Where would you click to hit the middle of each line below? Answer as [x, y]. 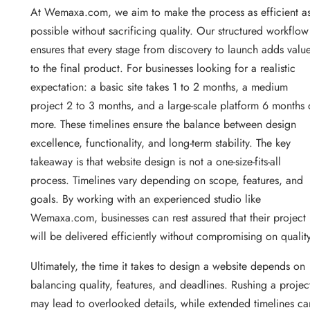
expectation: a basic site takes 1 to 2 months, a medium [159, 87]
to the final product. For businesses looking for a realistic [163, 69]
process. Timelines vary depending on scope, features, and [167, 181]
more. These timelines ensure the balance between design [163, 125]
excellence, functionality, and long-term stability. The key [161, 143]
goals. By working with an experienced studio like [146, 199]
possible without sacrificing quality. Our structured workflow [170, 31]
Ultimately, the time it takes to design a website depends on [168, 266]
